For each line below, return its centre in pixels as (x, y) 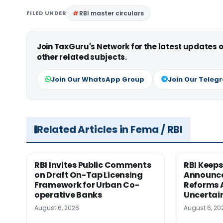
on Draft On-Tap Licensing (89, 175)
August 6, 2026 (57, 208)
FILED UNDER (47, 13)
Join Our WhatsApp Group (98, 80)
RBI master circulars (112, 13)
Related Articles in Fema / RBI (110, 130)
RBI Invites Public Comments (93, 165)
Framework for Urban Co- (87, 185)
